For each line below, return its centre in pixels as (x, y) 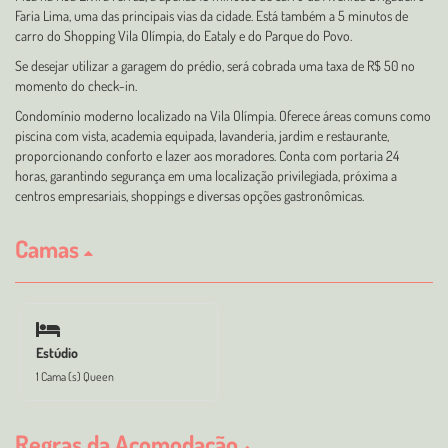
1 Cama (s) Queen (75, 376)
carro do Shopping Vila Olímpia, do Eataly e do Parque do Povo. (183, 35)
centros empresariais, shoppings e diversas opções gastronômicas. (189, 195)
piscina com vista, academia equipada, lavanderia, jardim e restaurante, (202, 135)
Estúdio (57, 352)
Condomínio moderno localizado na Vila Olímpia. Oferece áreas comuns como (223, 115)
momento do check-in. (76, 85)
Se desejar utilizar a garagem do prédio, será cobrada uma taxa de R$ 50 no (215, 65)
